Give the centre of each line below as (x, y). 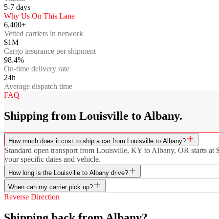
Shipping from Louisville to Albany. (93, 116)
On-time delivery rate (37, 68)
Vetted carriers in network (44, 33)
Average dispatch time (38, 86)
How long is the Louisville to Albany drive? (68, 173)
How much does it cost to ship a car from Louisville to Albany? (97, 141)
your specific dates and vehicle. (53, 159)
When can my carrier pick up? (51, 187)
